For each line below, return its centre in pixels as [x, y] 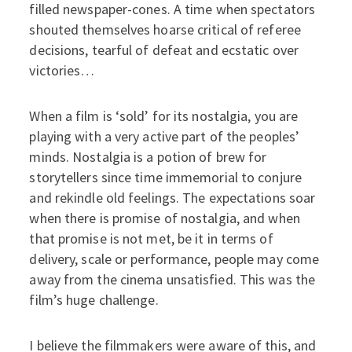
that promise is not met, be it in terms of [151, 238]
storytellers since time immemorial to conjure [165, 177]
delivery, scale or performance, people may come [174, 259]
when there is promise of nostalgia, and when [165, 218]
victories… [62, 70]
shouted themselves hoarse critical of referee [165, 29]
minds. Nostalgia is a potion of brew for [148, 157]
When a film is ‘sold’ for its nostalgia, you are [164, 116]
